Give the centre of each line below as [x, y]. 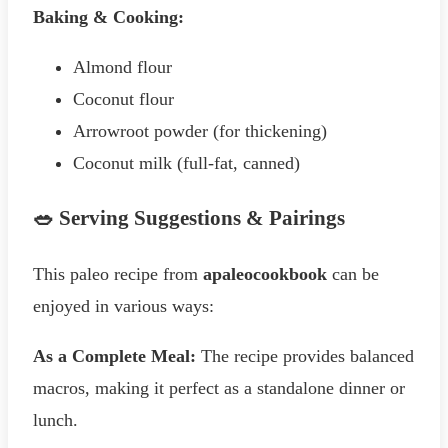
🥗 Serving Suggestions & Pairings [189, 217]
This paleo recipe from [118, 273]
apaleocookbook [265, 273]
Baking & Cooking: [108, 16]
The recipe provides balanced [305, 355]
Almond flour [122, 66]
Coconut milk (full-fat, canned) [186, 162]
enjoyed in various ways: [123, 305]
